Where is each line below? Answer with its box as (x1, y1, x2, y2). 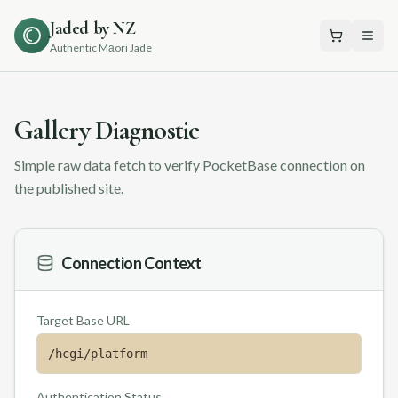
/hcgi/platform (48, 346, 147, 361)
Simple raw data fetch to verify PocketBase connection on (14, 156, 365, 173)
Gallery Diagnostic (14, 114, 200, 147)
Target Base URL (36, 313, 130, 328)
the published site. (14, 179, 123, 196)
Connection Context (61, 253, 202, 273)
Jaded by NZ (50, 18, 136, 39)
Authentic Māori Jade (50, 41, 152, 54)
